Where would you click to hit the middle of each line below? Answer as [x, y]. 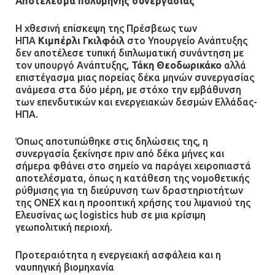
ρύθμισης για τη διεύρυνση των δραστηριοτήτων [129, 191]
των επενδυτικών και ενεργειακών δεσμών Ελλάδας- [136, 102]
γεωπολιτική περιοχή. [64, 227]
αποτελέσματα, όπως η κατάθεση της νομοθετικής [132, 178]
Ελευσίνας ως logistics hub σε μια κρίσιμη [110, 215]
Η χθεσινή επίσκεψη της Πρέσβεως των [106, 28]
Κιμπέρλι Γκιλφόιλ [81, 40]
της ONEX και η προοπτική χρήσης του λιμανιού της [133, 203]
